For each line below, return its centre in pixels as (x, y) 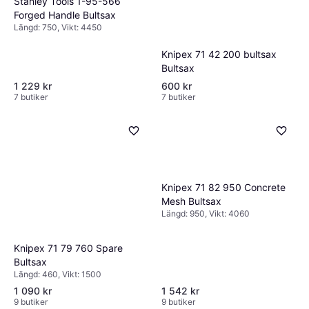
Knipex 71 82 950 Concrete (223, 187)
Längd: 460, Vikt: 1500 (58, 274)
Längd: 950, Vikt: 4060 (206, 213)
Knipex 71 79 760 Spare (68, 248)
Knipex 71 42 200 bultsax (219, 54)
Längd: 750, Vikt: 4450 (58, 27)
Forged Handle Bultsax (65, 14)
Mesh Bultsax (191, 201)
